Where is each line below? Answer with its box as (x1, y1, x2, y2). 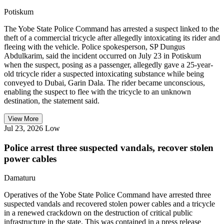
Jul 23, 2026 (4, 123, 43, 132)
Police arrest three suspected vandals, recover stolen (4, 142, 213, 153)
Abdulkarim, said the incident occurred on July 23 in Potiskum (4, 51, 201, 60)
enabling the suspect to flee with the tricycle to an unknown (4, 87, 191, 96)
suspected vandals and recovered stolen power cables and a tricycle (4, 199, 215, 208)
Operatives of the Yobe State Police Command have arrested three (4, 190, 211, 199)
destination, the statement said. (4, 96, 99, 105)
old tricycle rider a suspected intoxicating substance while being (4, 69, 204, 78)
